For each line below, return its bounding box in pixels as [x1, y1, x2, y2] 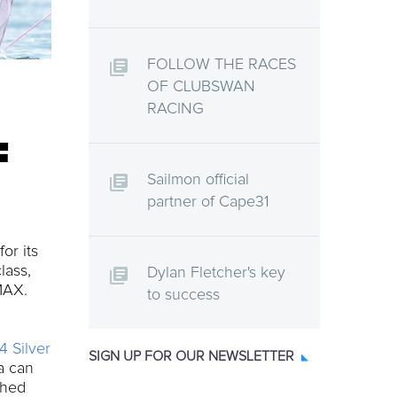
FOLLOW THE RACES [147, 57, 296, 73]
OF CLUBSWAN [147, 79, 255, 95]
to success [147, 287, 220, 303]
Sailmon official [147, 172, 249, 188]
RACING [147, 101, 204, 117]
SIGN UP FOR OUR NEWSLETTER [89, 349, 294, 363]
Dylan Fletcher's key [147, 265, 285, 281]
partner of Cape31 [147, 194, 269, 210]
